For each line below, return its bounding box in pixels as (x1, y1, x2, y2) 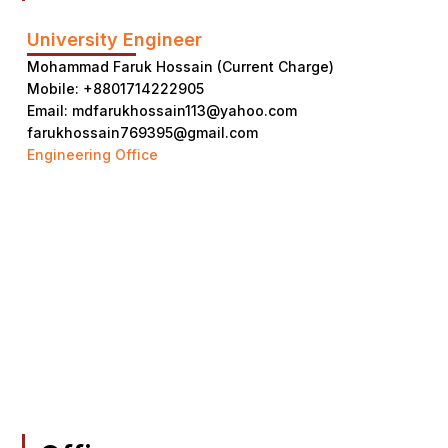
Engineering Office (27, 146, 158, 163)
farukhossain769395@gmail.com (27, 124, 258, 141)
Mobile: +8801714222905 (27, 80, 204, 97)
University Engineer (27, 29, 202, 50)
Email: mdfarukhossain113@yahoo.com (27, 102, 297, 119)
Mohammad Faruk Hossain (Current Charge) (27, 58, 334, 75)
